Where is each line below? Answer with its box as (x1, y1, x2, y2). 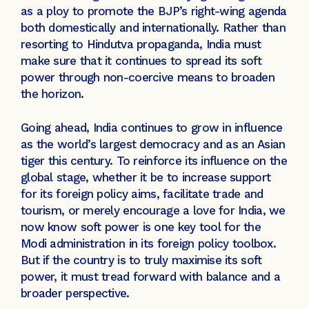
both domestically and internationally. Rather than (21, 20, 286, 34)
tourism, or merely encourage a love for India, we (21, 203, 286, 218)
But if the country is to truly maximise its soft (21, 253, 262, 268)
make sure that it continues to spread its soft (21, 53, 261, 68)
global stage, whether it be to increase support (21, 170, 271, 185)
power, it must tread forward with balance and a (21, 270, 281, 284)
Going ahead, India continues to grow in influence (21, 121, 283, 135)
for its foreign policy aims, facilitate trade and (21, 187, 263, 201)
